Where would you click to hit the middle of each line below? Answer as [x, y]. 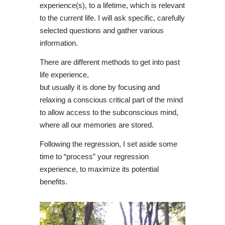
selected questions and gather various [102, 30]
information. [59, 43]
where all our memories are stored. [97, 125]
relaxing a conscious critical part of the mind [111, 100]
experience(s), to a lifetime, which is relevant [112, 5]
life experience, [64, 75]
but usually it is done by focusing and [100, 87]
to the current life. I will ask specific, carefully [112, 18]
